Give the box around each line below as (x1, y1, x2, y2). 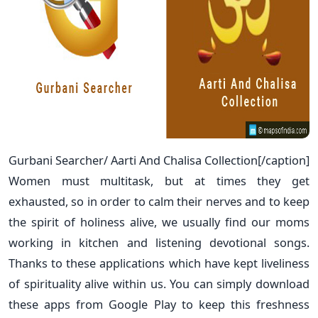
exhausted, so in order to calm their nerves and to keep (9, 192, 309, 209)
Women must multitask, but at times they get (9, 172, 309, 189)
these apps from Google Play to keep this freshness (9, 295, 309, 312)
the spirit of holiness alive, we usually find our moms (9, 213, 309, 230)
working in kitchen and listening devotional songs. (9, 234, 309, 251)
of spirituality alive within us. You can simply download (9, 275, 309, 292)
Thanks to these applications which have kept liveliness (9, 254, 309, 271)
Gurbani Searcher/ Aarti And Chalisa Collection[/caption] (9, 151, 309, 168)
